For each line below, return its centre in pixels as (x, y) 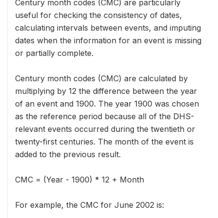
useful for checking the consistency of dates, (99, 15)
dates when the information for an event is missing (108, 40)
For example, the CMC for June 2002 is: (90, 205)
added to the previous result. (68, 154)
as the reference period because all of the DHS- (105, 116)
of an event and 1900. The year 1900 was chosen (107, 104)
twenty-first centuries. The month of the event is (104, 142)
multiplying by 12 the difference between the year (106, 91)
